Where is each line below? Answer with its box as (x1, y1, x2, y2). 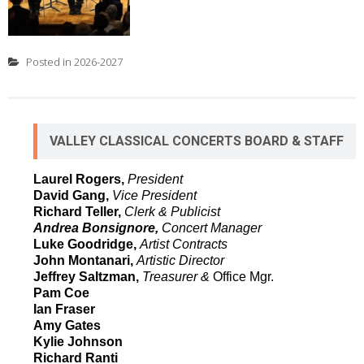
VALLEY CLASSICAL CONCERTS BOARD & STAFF (50, 132, 344, 149)
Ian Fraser (33, 301, 95, 316)
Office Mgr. (213, 269, 274, 284)
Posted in (24, 54, 74, 69)
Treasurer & (142, 269, 213, 284)
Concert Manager (162, 220, 265, 235)
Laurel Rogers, (33, 171, 128, 186)
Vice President (112, 188, 197, 202)
